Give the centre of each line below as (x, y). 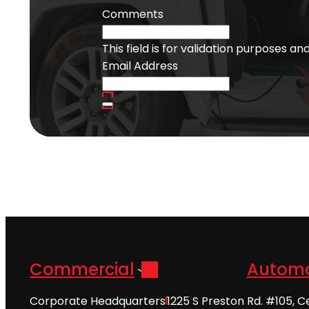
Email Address (140, 66)
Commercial (82, 269)
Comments (133, 14)
